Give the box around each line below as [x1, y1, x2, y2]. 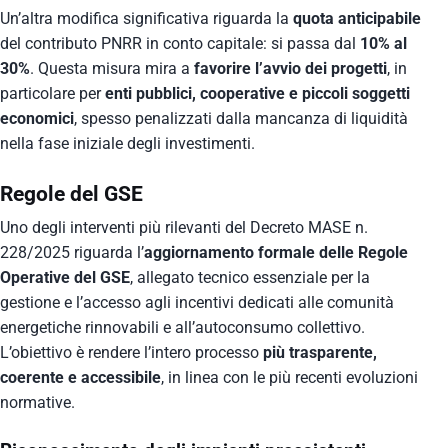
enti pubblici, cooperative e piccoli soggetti [105, 84, 410, 104]
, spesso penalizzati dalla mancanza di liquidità [74, 109, 408, 129]
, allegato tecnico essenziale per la [130, 268, 370, 288]
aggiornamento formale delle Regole [144, 243, 408, 263]
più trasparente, [263, 343, 377, 363]
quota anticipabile [293, 9, 421, 29]
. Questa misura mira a [30, 59, 194, 79]
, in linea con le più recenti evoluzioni [161, 368, 418, 388]
